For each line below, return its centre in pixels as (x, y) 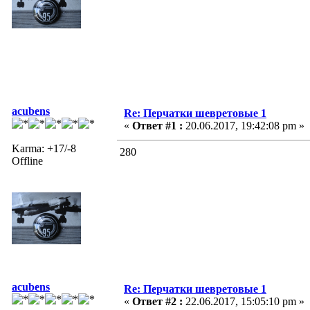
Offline (27, 161)
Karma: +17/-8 (44, 148)
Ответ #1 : (157, 125)
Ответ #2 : (157, 301)
